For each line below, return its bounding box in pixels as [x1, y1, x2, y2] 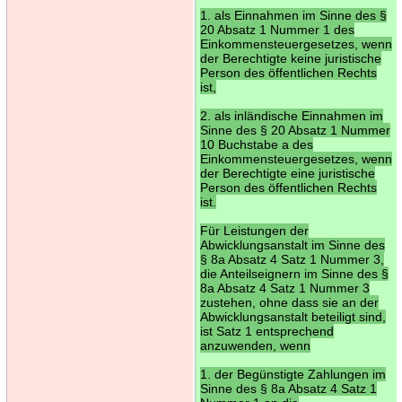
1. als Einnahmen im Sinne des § [199, 7, 387, 22]
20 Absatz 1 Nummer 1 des [199, 22, 354, 37]
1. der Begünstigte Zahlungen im [199, 366, 386, 381]
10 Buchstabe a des [199, 136, 313, 152]
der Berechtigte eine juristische [199, 165, 375, 180]
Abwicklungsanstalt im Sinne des [199, 237, 385, 252]
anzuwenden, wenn [199, 337, 310, 353]
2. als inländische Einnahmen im [199, 108, 383, 123]
